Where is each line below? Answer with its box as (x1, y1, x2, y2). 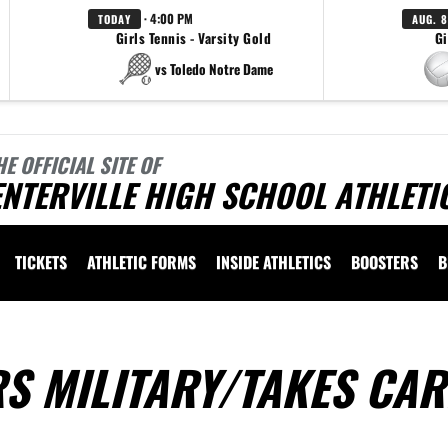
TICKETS (15, 250, 67, 274)
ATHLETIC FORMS (87, 250, 196, 274)
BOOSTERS (351, 250, 418, 274)
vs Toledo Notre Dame (154, 58, 273, 79)
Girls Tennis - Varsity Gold (115, 28, 272, 48)
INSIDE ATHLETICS (216, 250, 331, 274)
